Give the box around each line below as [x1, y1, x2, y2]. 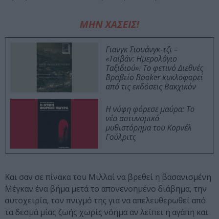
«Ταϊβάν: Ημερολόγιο [106, 53, 177, 65]
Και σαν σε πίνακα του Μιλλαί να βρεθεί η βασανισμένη [5, 172, 211, 183]
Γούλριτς [106, 131, 136, 143]
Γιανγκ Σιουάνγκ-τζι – [106, 44, 178, 55]
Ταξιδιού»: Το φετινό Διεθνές [106, 63, 203, 74]
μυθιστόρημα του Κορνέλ [106, 122, 192, 133]
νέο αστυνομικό [106, 113, 159, 124]
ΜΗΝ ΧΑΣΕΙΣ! [80, 18, 139, 31]
